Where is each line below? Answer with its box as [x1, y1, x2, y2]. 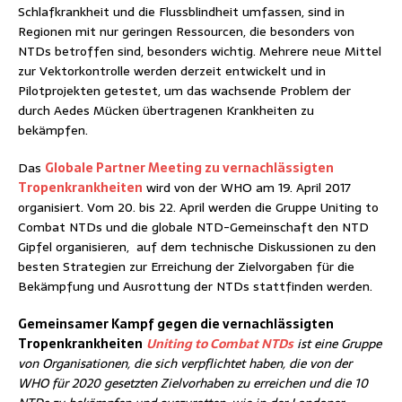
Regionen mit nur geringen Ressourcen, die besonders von [18, 21, 354, 41]
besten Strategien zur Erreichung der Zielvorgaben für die [18, 256, 354, 276]
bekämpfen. [18, 119, 88, 140]
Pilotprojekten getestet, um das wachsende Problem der [18, 80, 351, 100]
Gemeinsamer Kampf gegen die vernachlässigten [18, 313, 334, 334]
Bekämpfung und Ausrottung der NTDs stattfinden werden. [18, 275, 372, 296]
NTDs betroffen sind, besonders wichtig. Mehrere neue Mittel [18, 40, 381, 61]
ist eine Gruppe [293, 333, 381, 354]
